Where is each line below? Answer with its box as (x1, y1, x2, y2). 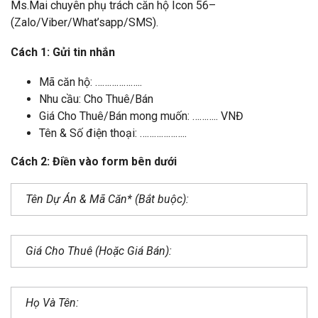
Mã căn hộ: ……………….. (39, 75, 142, 89)
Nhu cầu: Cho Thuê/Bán (39, 92, 153, 106)
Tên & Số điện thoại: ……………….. (39, 126, 187, 140)
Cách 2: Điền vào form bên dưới (11, 154, 177, 168)
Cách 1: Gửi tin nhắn (11, 45, 115, 59)
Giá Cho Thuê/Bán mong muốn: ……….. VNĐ (39, 109, 243, 123)
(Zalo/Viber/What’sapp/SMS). (11, 15, 158, 29)
